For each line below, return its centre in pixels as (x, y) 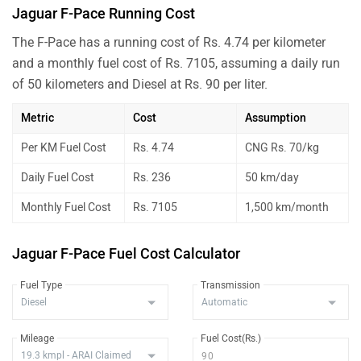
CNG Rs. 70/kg (282, 147)
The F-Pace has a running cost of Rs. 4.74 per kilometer (169, 42)
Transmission (230, 285)
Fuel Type (41, 285)
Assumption (276, 118)
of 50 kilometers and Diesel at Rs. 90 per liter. (140, 84)
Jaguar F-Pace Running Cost (104, 13)
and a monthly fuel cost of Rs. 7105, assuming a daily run (176, 63)
